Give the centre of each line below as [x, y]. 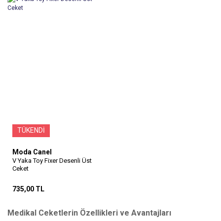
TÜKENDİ [31, 130]
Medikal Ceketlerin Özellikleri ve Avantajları [89, 213]
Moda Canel [32, 152]
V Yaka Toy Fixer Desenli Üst [52, 160]
